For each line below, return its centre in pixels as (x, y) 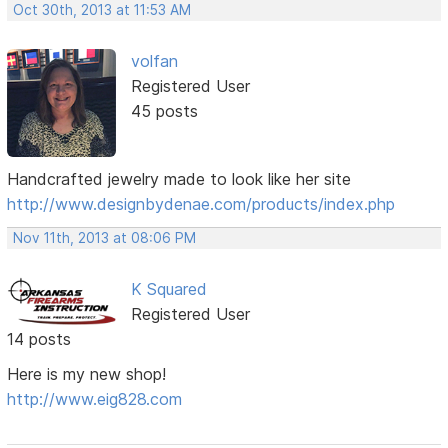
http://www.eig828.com (95, 399)
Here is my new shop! (87, 374)
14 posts (39, 339)
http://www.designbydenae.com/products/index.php (201, 204)
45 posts (164, 110)
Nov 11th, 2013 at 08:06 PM (105, 238)
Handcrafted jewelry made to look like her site (179, 179)
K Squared (168, 289)
